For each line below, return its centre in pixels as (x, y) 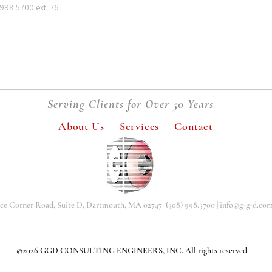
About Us (81, 126)
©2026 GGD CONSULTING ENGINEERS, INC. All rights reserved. (133, 250)
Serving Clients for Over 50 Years (131, 104)
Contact (194, 126)
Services (139, 126)
